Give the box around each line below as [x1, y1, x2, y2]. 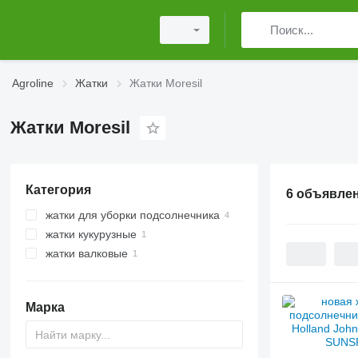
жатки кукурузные [45, 228, 137, 241]
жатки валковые [45, 247, 128, 260]
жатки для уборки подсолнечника [45, 209, 220, 221]
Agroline [12, 77, 54, 89]
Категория [25, 183, 91, 197]
